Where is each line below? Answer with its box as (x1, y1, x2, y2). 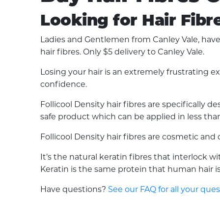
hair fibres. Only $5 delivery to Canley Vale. (40, 47, 205, 56)
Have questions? (40, 185, 109, 194)
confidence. (40, 80, 87, 89)
